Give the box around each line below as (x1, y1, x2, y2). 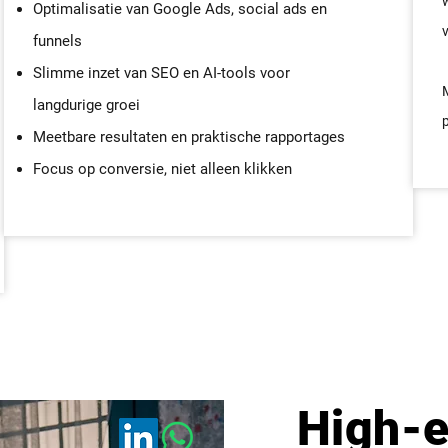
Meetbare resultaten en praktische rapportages (33, 128, 345, 146)
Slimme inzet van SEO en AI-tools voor (33, 64, 290, 82)
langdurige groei (33, 96, 140, 114)
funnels (33, 32, 82, 50)
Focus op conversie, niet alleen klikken (33, 160, 292, 178)
